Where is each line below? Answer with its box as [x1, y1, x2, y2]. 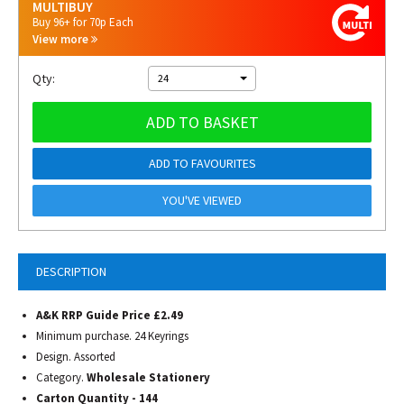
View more [32, 32, 91, 47]
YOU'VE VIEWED [162, 192, 242, 208]
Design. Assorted [36, 349, 115, 364]
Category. [36, 370, 87, 385]
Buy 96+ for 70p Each [32, 14, 133, 30]
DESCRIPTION [36, 263, 106, 280]
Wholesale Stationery [87, 370, 210, 385]
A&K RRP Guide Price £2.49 [36, 308, 183, 323]
